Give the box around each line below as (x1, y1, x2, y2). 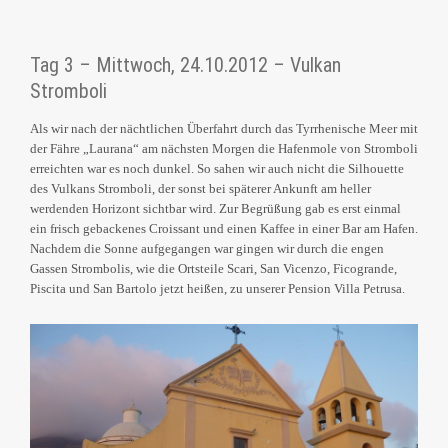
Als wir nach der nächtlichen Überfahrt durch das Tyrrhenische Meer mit (30, 121, 418, 137)
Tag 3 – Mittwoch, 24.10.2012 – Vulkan (30, 53, 341, 78)
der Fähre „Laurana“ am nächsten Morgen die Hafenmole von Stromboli (30, 141, 418, 157)
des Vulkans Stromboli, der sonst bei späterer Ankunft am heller (30, 181, 371, 197)
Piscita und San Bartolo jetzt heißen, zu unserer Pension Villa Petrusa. (30, 281, 405, 297)
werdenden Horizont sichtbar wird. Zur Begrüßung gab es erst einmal (30, 201, 401, 217)
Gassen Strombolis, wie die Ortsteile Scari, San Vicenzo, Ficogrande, (30, 261, 397, 277)
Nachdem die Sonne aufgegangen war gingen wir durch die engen (30, 241, 384, 257)
